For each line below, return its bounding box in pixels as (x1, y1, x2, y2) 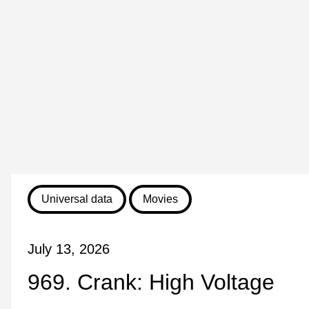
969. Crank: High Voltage (28, 270, 275, 295)
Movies (143, 193, 178, 205)
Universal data (41, 193, 112, 205)
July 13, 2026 (28, 241, 110, 257)
